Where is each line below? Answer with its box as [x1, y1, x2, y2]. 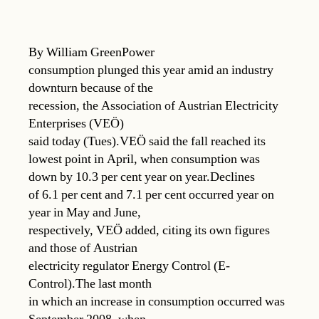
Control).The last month [28, 275, 152, 292]
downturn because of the [28, 79, 153, 96]
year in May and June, [28, 204, 141, 221]
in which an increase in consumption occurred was [28, 293, 285, 310]
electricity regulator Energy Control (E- [28, 257, 230, 274]
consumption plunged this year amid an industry [28, 61, 273, 78]
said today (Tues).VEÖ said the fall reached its [28, 132, 266, 150]
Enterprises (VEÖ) [28, 115, 124, 132]
